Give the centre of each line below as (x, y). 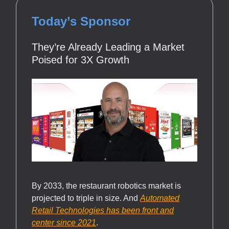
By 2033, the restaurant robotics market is (106, 186)
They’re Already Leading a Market (108, 47)
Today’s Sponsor (81, 21)
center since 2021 (64, 223)
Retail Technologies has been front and (103, 211)
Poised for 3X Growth (81, 60)
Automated (160, 198)
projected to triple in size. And (86, 198)
